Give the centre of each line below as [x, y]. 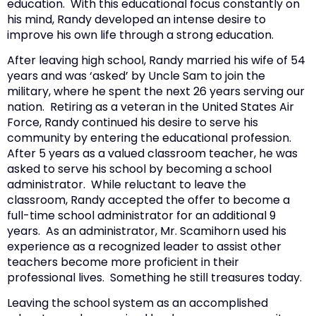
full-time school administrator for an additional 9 [141, 216]
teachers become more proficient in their [123, 262]
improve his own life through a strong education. [142, 35]
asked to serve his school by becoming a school [139, 169]
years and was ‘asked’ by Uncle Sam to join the [136, 76]
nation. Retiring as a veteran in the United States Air [151, 107]
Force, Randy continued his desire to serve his [133, 123]
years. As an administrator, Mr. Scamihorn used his [147, 231]
